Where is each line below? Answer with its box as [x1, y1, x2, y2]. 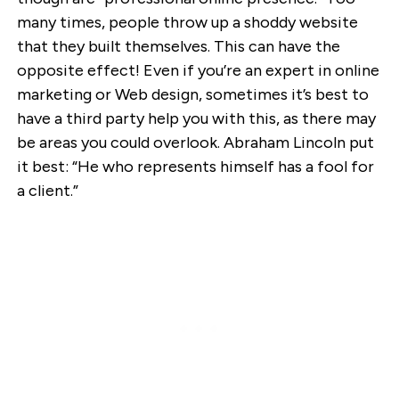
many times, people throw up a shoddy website [16, 12, 358, 33]
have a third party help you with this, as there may [16, 109, 376, 129]
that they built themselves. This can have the [16, 37, 340, 57]
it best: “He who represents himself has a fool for [16, 157, 374, 177]
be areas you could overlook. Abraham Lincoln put [16, 133, 374, 153]
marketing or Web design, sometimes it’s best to [16, 85, 369, 105]
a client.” [16, 181, 78, 201]
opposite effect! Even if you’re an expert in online [16, 61, 379, 81]
